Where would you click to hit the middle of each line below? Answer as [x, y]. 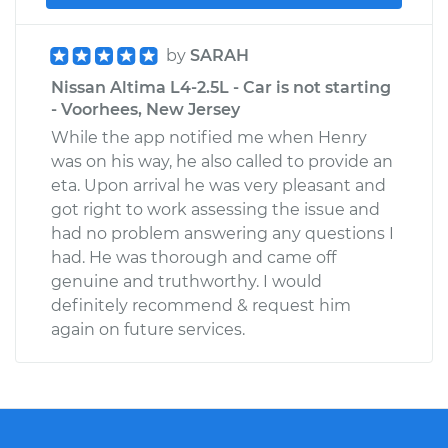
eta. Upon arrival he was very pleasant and [218, 185]
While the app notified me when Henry [209, 137]
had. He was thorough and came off [193, 257]
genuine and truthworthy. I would [186, 281]
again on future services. [148, 329]
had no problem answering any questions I [222, 233]
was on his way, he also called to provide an [222, 161]
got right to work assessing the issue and [215, 209]
